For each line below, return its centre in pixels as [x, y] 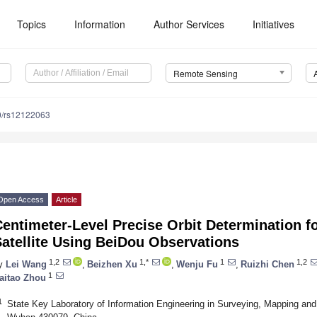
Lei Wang [26, 264]
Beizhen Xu [112, 264]
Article [67, 200]
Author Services [189, 24]
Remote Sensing [205, 74]
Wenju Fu [197, 264]
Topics [32, 24]
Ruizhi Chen [267, 264]
